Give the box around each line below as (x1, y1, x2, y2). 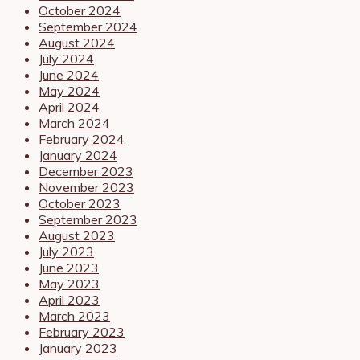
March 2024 (39, 114, 110, 131)
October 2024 (39, 2, 121, 18)
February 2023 (39, 323, 125, 340)
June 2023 (39, 259, 99, 276)
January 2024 (39, 146, 117, 163)
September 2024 (39, 18, 137, 35)
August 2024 (39, 34, 115, 51)
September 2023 (39, 211, 137, 227)
